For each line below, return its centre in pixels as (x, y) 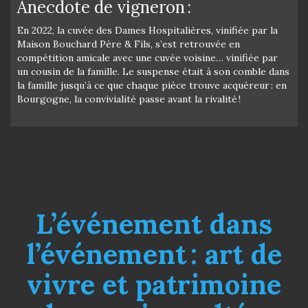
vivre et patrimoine (154, 284)
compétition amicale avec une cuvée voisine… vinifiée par (147, 57)
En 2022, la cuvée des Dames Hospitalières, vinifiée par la (147, 30)
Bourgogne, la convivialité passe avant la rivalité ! (129, 99)
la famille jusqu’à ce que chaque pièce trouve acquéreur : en (152, 85)
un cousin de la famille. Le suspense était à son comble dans (153, 71)
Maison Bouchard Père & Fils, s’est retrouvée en (129, 44)
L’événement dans (154, 223)
